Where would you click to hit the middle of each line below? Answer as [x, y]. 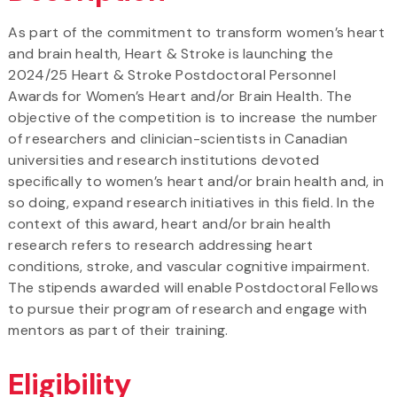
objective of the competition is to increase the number [193, 117]
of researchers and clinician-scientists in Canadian [178, 138]
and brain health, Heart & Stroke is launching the [171, 53]
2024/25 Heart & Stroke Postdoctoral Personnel [172, 74]
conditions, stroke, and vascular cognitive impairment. [189, 266]
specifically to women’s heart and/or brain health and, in [196, 181]
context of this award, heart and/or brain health [170, 223]
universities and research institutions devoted [164, 160]
